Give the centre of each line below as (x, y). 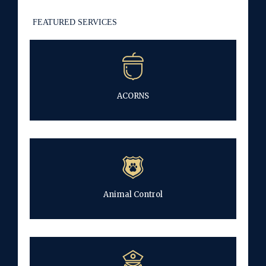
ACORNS (133, 96)
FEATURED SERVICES (75, 22)
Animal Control (133, 194)
